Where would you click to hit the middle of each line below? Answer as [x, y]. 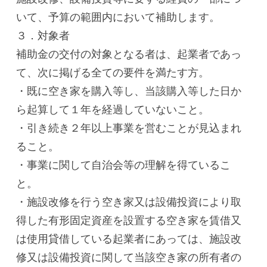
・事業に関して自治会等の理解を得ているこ [124, 165]
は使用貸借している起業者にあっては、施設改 [129, 239]
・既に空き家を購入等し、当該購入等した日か [129, 91]
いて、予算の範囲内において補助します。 [118, 17]
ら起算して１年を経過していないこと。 [113, 110]
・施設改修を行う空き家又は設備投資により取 [129, 202]
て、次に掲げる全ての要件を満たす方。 [113, 73]
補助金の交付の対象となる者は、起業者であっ [129, 54]
